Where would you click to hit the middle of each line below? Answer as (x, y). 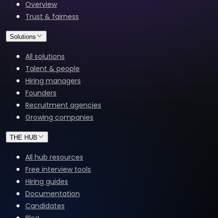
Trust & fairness (52, 16)
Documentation (53, 193)
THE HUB (24, 137)
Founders (41, 93)
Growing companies (59, 117)
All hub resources (54, 157)
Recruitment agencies (63, 105)
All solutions (45, 56)
